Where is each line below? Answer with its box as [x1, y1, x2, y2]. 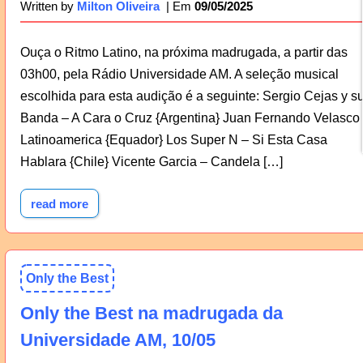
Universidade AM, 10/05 [19, 330, 216, 351]
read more [30, 196, 88, 211]
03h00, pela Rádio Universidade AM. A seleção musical [19, 66, 339, 81]
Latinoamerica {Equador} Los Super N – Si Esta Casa [19, 132, 327, 147]
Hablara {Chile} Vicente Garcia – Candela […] [19, 154, 283, 169]
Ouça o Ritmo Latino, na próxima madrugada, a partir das [19, 45, 348, 59]
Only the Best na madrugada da [19, 303, 283, 324]
